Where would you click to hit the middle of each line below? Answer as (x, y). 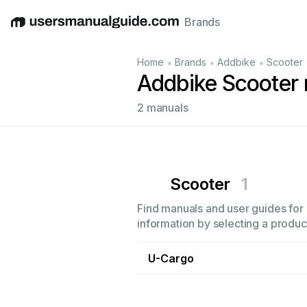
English (29, 29)
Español (111, 29)
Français (192, 29)
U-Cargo (171, 258)
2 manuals (163, 108)
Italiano (151, 29)
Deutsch (69, 29)
